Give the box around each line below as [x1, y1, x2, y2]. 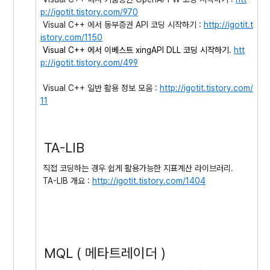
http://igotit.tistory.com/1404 [92, 176, 206, 186]
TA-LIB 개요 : [40, 176, 92, 186]
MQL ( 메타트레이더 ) [40, 245, 166, 261]
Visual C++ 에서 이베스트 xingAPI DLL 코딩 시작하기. [40, 45, 234, 55]
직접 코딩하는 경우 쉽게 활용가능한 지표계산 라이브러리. [40, 163, 233, 173]
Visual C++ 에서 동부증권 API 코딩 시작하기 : [40, 20, 204, 30]
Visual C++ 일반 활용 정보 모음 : [40, 83, 160, 93]
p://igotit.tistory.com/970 [40, 7, 138, 17]
